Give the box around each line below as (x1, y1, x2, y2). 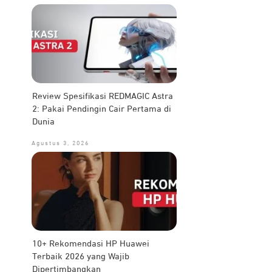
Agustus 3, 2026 (31, 140, 89, 146)
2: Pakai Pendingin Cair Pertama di (32, 104, 171, 114)
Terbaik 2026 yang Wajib (32, 252, 129, 261)
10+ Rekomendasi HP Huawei (32, 239, 149, 248)
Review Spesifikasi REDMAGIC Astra (32, 92, 173, 101)
